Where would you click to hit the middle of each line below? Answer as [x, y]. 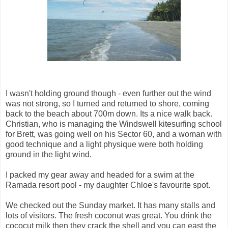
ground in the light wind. [49, 154]
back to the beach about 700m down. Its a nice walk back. [109, 113]
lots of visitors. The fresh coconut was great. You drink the [109, 215]
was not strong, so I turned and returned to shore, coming [107, 103]
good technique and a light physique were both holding [104, 144]
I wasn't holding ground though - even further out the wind [108, 93]
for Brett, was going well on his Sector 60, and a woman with [114, 134]
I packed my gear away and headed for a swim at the [100, 175]
